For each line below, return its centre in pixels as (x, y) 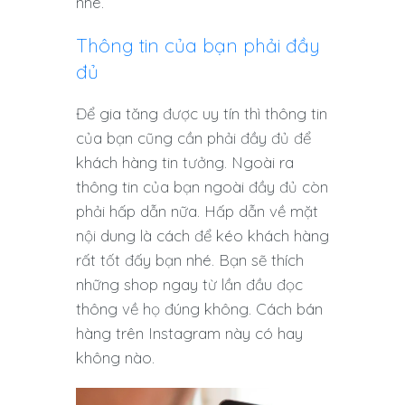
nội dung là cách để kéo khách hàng (202, 236)
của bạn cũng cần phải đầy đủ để (193, 138)
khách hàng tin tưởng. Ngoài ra (185, 163)
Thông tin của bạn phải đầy (198, 46)
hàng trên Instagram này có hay (189, 334)
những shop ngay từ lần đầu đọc (189, 285)
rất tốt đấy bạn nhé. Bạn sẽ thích (190, 260)
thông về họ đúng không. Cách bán (199, 309)
